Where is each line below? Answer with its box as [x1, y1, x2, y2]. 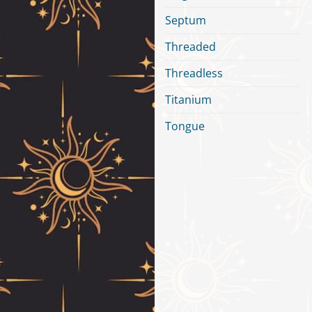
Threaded [165, 39, 216, 55]
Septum [165, 13, 206, 29]
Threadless [165, 65, 223, 81]
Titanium [165, 92, 212, 108]
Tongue [165, 118, 205, 134]
